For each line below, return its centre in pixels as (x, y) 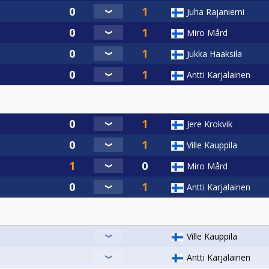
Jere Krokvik (210, 124)
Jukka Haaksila (214, 54)
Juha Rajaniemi (216, 12)
